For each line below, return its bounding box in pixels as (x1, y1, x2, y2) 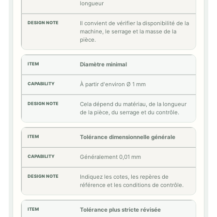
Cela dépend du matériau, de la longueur (80, 101, 186, 108)
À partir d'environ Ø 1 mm (80, 81, 146, 88)
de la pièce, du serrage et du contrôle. (80, 109, 179, 116)
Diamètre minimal (80, 61, 127, 68)
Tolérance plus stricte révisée (80, 206, 161, 213)
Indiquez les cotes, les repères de (80, 173, 169, 180)
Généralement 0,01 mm (80, 154, 141, 160)
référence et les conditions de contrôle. (80, 182, 184, 188)
